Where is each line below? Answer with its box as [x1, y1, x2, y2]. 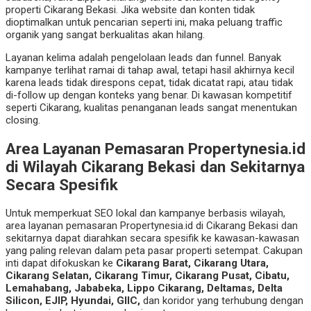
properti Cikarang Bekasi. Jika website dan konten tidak [6, 3, 255, 17]
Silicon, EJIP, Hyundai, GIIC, [6, 294, 140, 307]
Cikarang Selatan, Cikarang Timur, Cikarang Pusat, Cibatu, [6, 269, 289, 282]
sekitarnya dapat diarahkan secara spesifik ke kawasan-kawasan [6, 231, 299, 244]
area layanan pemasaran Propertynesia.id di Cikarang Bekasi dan [6, 219, 298, 232]
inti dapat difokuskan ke [6, 256, 116, 269]
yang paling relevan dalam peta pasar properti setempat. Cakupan [6, 244, 303, 257]
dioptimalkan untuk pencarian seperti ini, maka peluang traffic [6, 16, 283, 29]
